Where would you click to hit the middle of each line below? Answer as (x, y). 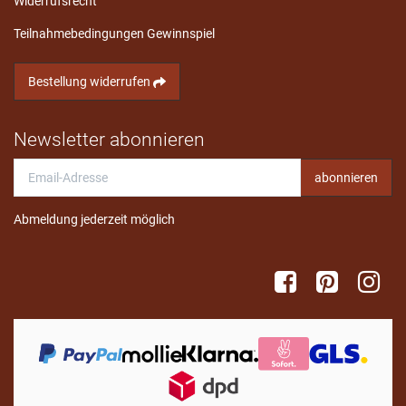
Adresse (35, 184)
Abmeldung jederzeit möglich (94, 219)
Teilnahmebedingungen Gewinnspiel (114, 33)
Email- (30, 166)
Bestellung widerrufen (91, 81)
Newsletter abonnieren (109, 139)
